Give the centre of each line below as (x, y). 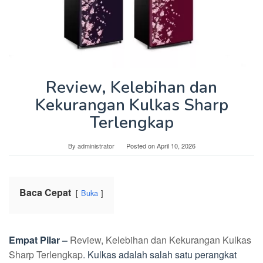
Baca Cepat (45, 193)
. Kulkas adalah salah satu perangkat (160, 255)
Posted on (141, 146)
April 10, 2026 (176, 146)
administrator (96, 146)
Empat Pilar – (38, 240)
